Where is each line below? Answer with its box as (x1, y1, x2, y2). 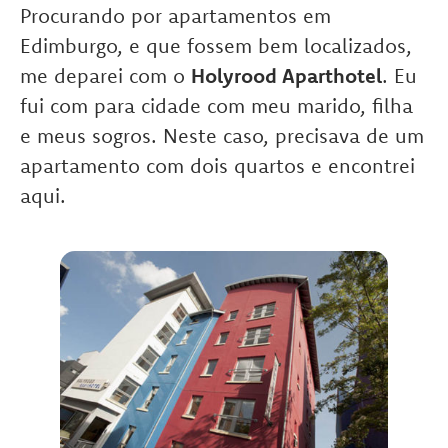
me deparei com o (20, 63, 191, 89)
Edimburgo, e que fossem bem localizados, (20, 33, 412, 59)
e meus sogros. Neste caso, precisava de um (20, 123, 424, 149)
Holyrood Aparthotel (191, 63, 382, 89)
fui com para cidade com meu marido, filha (20, 93, 413, 119)
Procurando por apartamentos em (20, 3, 331, 29)
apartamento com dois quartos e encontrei (20, 153, 415, 179)
